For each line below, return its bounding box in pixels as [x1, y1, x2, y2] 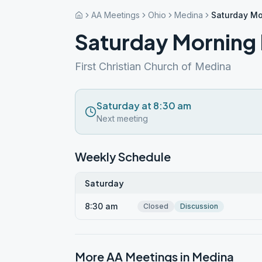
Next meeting [96, 113, 148, 123]
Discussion [180, 202, 218, 211]
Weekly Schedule [75, 149, 171, 164]
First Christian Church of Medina [75, 60, 231, 73]
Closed [143, 202, 168, 211]
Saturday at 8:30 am [96, 99, 191, 112]
